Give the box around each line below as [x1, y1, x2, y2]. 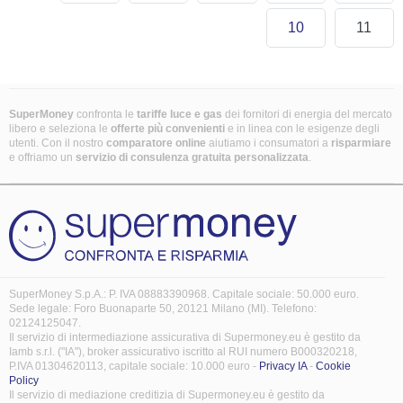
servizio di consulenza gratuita [76, 151, 231, 164]
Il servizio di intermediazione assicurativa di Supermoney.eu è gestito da [9, 331, 361, 344]
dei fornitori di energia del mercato [225, 108, 392, 121]
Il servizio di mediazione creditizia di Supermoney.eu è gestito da [9, 389, 325, 401]
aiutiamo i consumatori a [206, 137, 331, 149]
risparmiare [331, 137, 391, 149]
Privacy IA [259, 360, 307, 372]
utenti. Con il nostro [9, 137, 106, 149]
